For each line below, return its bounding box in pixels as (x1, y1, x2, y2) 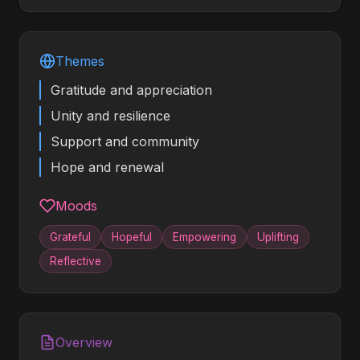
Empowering (173, 231, 236, 243)
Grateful (50, 231, 91, 243)
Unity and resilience (51, 108, 170, 124)
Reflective (50, 255, 101, 268)
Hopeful (112, 231, 152, 243)
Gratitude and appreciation (51, 82, 212, 98)
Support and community (51, 133, 199, 149)
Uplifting (257, 231, 299, 243)
